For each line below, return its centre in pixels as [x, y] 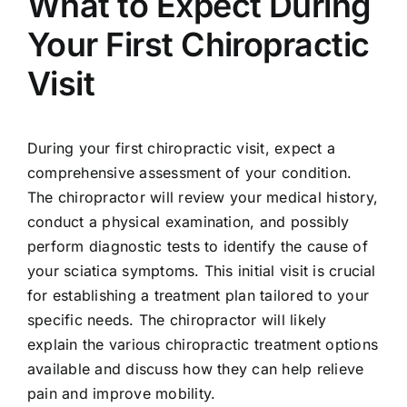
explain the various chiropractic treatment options [202, 345]
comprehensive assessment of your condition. [189, 173]
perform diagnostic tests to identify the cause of [197, 247]
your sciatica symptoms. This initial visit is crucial [201, 271]
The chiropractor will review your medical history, [202, 198]
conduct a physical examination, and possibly [188, 222]
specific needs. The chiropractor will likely [177, 320]
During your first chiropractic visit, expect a [181, 149]
